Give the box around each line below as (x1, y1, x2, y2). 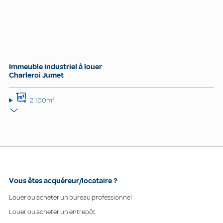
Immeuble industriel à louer (9, 62, 102, 72)
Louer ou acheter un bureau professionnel (9, 193, 132, 202)
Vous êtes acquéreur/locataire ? (9, 176, 117, 186)
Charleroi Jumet (9, 71, 64, 80)
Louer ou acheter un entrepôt (9, 207, 96, 216)
